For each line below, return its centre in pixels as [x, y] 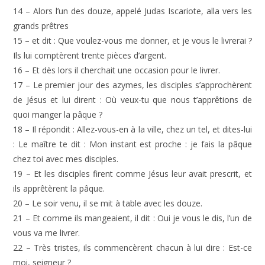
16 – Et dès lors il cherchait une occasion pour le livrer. [117, 70]
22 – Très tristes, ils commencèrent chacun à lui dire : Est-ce [132, 248]
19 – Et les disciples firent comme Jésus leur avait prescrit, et [132, 174]
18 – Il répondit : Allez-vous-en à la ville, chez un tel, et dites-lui [132, 129]
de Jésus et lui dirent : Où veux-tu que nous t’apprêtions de [132, 100]
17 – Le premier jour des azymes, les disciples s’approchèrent [132, 85]
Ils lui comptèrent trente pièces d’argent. [90, 55]
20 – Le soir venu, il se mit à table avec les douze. [108, 203]
